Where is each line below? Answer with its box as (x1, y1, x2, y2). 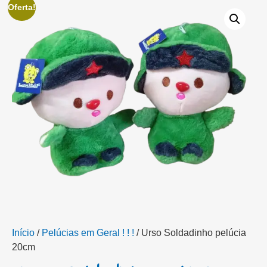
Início (12, 227, 35, 238)
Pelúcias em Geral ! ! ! (42, 227, 134, 238)
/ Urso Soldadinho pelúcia (134, 227, 246, 238)
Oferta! (8, 2, 36, 12)
